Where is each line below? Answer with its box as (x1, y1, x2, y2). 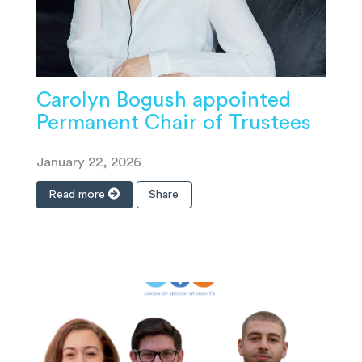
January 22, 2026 (36, 155, 141, 170)
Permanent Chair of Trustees (36, 112, 311, 134)
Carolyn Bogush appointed (36, 90, 291, 112)
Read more (48, 188, 109, 201)
